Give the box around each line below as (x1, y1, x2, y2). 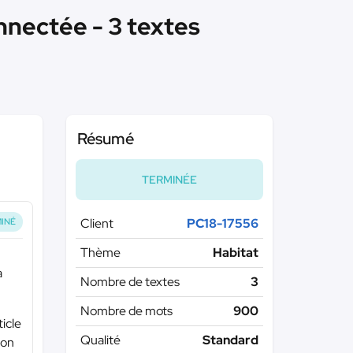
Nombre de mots (80, 303, 173, 319)
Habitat (213, 244, 258, 261)
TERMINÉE (141, 173, 197, 187)
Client (80, 215, 113, 232)
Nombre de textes (80, 273, 180, 290)
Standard (203, 332, 258, 348)
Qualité (80, 332, 121, 348)
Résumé (76, 128, 134, 149)
